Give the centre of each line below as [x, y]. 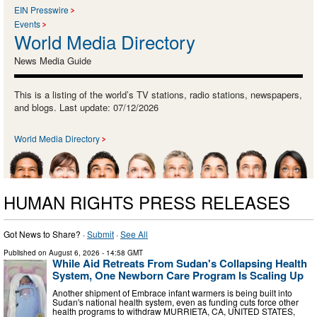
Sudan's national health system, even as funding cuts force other [175, 302]
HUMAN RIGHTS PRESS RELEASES [147, 202]
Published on [26, 252]
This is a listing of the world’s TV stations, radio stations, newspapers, [158, 95]
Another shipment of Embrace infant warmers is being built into [172, 293]
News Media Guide [53, 61]
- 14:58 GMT [121, 252]
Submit [100, 234]
